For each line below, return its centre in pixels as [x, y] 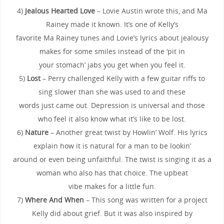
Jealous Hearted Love [60, 10]
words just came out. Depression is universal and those [112, 105]
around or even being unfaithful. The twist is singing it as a [112, 159]
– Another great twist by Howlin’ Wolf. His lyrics [128, 132]
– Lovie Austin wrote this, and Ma [151, 10]
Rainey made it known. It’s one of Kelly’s [112, 24]
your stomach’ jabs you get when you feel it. [112, 64]
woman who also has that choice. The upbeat [112, 172]
